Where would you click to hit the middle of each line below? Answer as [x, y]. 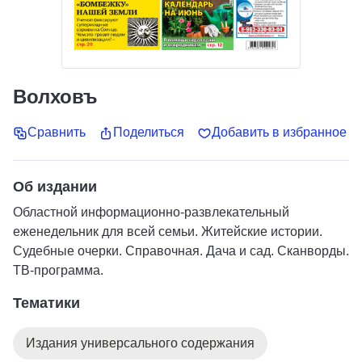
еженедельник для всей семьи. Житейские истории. [168, 231]
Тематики [46, 303]
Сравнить [57, 133]
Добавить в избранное [279, 133]
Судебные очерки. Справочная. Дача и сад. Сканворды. [181, 250]
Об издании [55, 186]
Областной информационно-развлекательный [151, 212]
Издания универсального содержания [140, 343]
